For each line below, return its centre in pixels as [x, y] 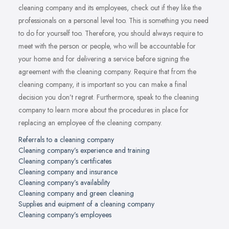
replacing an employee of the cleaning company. [90, 122]
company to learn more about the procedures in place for [104, 110]
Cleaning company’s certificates [65, 161]
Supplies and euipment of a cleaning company [86, 204]
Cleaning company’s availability [64, 182]
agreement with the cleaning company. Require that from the [107, 71]
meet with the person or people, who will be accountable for [107, 46]
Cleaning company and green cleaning [76, 193]
